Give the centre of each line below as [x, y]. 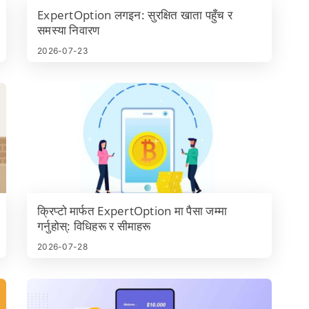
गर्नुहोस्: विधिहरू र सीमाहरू [94, 226]
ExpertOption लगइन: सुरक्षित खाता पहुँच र [135, 15]
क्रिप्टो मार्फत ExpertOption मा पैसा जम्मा [132, 211]
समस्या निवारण [69, 30]
